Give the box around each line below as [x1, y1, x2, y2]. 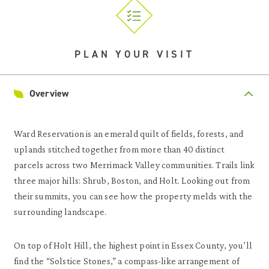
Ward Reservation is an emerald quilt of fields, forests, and [14, 128, 244, 139]
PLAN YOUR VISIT [74, 47, 195, 61]
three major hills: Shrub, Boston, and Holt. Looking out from [14, 175, 250, 186]
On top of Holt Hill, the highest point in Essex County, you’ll [14, 240, 252, 250]
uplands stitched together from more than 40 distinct [14, 144, 225, 154]
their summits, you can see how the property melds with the [14, 191, 253, 201]
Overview [29, 87, 69, 100]
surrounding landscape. [14, 207, 107, 217]
